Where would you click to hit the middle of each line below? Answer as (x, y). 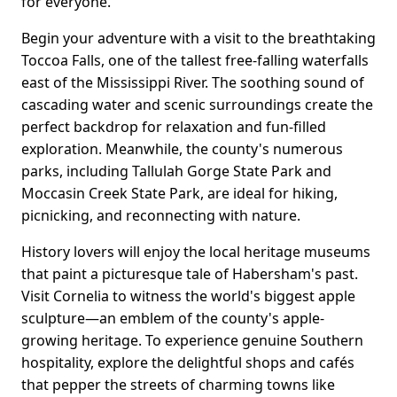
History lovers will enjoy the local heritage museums (196, 252)
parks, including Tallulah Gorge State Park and (176, 171)
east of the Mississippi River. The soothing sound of (193, 83)
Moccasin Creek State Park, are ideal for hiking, (179, 194)
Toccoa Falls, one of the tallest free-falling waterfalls (195, 61)
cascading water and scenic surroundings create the (197, 105)
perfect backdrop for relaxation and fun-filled (174, 127)
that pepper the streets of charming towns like (178, 385)
